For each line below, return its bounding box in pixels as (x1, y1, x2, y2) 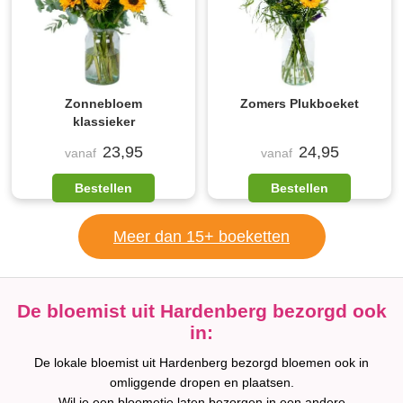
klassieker (72, 114, 135, 129)
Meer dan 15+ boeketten (113, 228, 290, 246)
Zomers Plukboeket (240, 96, 359, 111)
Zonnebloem (65, 96, 142, 111)
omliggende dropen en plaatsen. (109, 375, 294, 390)
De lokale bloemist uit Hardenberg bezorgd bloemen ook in (34, 355, 369, 370)
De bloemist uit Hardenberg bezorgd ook (16, 300, 387, 321)
